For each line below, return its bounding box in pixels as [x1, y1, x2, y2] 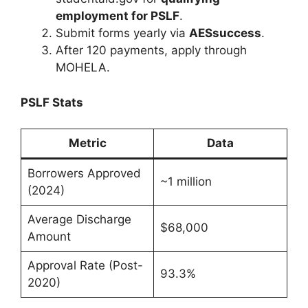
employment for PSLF [56, 9, 179, 23]
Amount [27, 230, 71, 244]
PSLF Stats [21, 95, 83, 109]
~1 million [159, 175, 212, 189]
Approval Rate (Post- [27, 258, 143, 273]
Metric [68, 136, 107, 151]
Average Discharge [27, 212, 131, 227]
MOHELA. [56, 60, 110, 75]
